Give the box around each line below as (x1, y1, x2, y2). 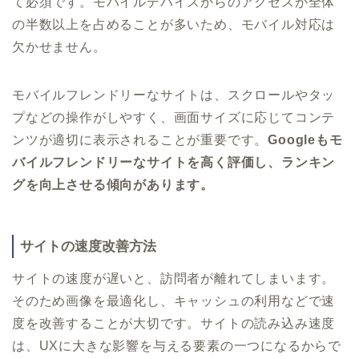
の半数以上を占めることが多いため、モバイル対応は (12, 17, 336, 31)
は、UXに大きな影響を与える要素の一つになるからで (12, 339, 341, 353)
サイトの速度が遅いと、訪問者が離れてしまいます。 (12, 272, 336, 286)
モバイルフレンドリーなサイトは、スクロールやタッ (12, 87, 336, 102)
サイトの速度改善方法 (20, 238, 156, 254)
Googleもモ (268, 132, 343, 147)
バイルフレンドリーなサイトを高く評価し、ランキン (12, 155, 336, 169)
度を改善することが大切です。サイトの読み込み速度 (12, 317, 336, 331)
